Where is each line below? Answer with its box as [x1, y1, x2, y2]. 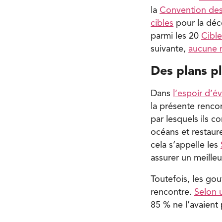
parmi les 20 [151, 31, 201, 41]
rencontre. [151, 188, 194, 197]
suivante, [151, 44, 188, 54]
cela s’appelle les [151, 140, 221, 150]
